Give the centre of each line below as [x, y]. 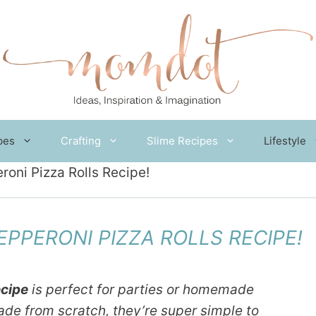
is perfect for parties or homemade [141, 289]
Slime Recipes [182, 140]
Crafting [81, 140]
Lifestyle [285, 140]
